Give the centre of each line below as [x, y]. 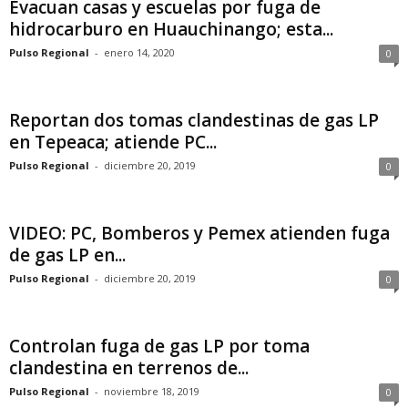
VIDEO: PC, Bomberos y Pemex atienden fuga [199, 233]
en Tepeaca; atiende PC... [113, 142]
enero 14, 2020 [139, 52]
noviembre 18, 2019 [152, 391]
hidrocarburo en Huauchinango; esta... [171, 29]
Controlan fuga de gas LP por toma [159, 346]
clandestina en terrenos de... [129, 368]
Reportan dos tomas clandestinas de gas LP [194, 120]
